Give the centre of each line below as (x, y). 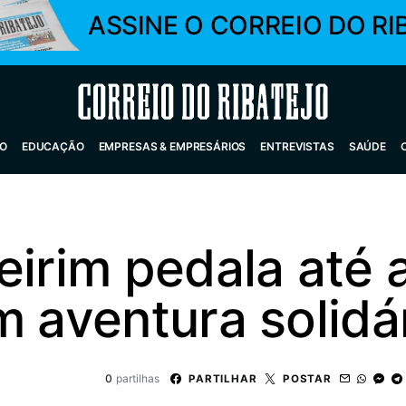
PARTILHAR (222, 378)
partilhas (137, 378)
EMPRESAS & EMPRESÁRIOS (172, 146)
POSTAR (307, 378)
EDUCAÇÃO (53, 146)
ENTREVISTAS (297, 146)
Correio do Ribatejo (160, 101)
